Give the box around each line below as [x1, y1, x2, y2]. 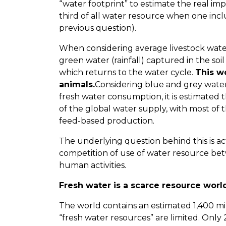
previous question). [59, 23, 138, 33]
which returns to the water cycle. [59, 67, 195, 77]
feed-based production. [59, 116, 154, 126]
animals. [59, 79, 95, 89]
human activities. [59, 160, 128, 170]
